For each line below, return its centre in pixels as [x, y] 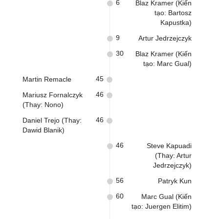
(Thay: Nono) [43, 105]
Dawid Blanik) [44, 130]
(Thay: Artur [173, 155]
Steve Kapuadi [169, 146]
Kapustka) [176, 22]
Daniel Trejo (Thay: [52, 120]
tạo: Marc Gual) [167, 64]
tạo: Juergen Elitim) [162, 206]
